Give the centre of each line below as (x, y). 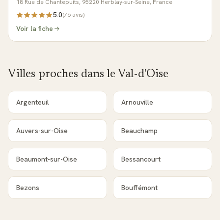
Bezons (28, 188)
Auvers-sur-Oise (42, 131)
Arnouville (137, 102)
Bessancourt (141, 159)
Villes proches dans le (63, 74)
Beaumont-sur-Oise (47, 159)
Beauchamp (139, 131)
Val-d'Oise (143, 74)
